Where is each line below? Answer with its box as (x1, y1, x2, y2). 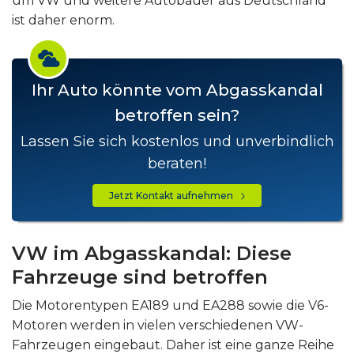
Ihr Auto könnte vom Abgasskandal (31, 81, 323, 100)
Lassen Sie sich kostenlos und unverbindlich (20, 133, 334, 150)
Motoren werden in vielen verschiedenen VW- (12, 318, 303, 333)
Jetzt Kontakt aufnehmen (109, 189, 240, 201)
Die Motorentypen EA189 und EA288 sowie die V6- (12, 298, 329, 313)
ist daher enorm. (12, 13, 115, 28)
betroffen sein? (115, 106, 239, 125)
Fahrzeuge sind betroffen (12, 265, 268, 288)
